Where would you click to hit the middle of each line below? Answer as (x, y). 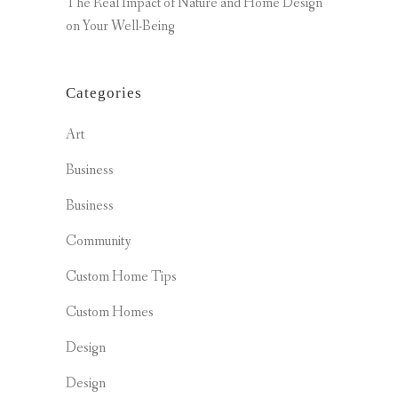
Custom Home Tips (121, 276)
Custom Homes (110, 312)
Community (99, 241)
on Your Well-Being (120, 26)
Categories (104, 92)
